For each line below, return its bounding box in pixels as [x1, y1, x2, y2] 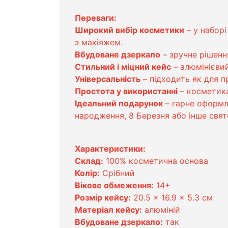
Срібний [100, 167, 135, 178]
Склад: [75, 155, 103, 166]
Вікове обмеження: [75, 180, 154, 190]
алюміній [142, 204, 180, 215]
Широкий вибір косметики [75, 24, 184, 35]
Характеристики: [75, 143, 146, 154]
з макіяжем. [75, 37, 123, 47]
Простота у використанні [75, 85, 178, 96]
